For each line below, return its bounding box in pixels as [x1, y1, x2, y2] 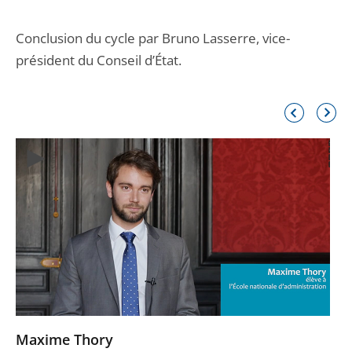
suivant [316, 113, 349, 126]
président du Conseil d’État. [16, 50, 181, 69]
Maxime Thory [16, 329, 113, 349]
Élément [284, 101, 321, 114]
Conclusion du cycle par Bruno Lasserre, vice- [16, 28, 290, 47]
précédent [284, 113, 328, 126]
